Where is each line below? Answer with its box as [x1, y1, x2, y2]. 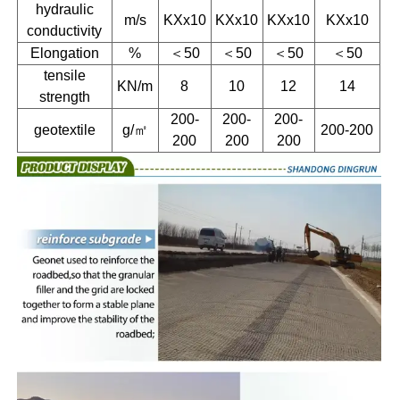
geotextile [33, 121, 96, 137]
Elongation [29, 45, 99, 61]
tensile [43, 67, 86, 83]
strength [38, 88, 90, 104]
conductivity [27, 22, 103, 38]
